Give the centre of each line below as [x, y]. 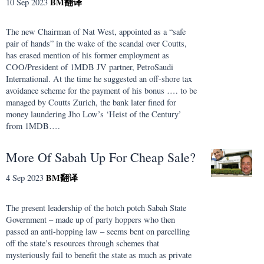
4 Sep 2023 [25, 178]
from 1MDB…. [33, 126]
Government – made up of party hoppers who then [90, 219]
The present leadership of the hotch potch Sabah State [96, 207]
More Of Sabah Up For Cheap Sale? [101, 157]
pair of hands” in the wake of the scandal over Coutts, [96, 44]
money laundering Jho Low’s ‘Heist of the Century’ [94, 114]
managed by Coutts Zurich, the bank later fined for [91, 103]
